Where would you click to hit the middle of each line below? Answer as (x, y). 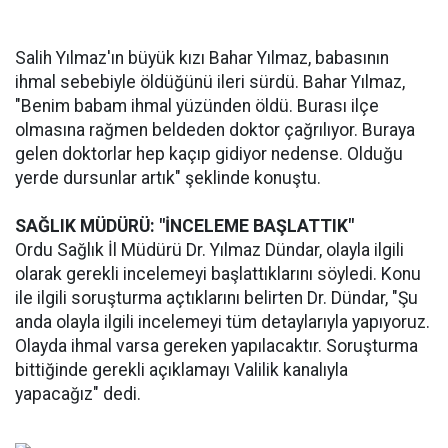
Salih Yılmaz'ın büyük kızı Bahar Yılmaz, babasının (202, 58)
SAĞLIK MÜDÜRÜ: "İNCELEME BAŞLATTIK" (184, 226)
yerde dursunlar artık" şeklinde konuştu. (168, 178)
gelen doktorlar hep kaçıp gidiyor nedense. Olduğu (209, 154)
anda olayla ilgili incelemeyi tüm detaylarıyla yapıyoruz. (222, 322)
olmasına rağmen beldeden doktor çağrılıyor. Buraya (215, 130)
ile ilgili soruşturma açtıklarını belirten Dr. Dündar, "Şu (216, 298)
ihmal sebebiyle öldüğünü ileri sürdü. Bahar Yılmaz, (210, 82)
